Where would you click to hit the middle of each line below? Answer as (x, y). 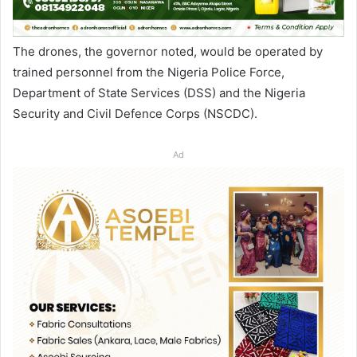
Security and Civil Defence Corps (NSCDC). (135, 113)
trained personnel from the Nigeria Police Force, (149, 72)
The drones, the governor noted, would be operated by (168, 51)
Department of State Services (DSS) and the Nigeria (159, 92)
